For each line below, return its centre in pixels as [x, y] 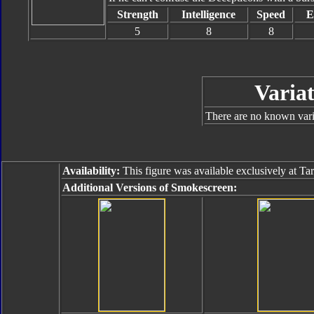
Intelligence [209, 14]
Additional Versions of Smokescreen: [150, 187]
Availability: [91, 171]
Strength [137, 14]
